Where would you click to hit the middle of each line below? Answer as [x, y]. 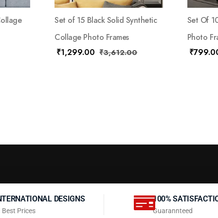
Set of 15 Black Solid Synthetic [106, 20]
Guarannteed [173, 211]
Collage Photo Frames [92, 37]
